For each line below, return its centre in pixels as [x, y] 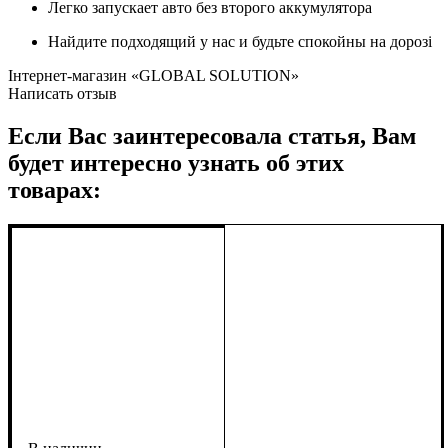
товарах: [54, 189]
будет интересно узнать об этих [176, 162]
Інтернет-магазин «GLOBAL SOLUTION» [153, 76]
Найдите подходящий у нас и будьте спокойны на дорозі [240, 42]
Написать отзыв [62, 94]
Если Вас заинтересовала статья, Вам [212, 135]
